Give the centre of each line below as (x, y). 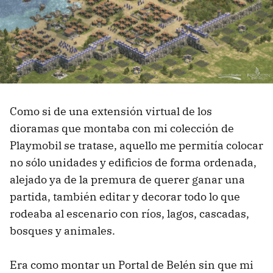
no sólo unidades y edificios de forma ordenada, (133, 163)
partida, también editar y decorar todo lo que (125, 197)
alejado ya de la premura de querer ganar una (127, 180)
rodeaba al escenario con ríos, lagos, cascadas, (129, 214)
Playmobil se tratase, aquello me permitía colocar (136, 146)
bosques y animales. (62, 231)
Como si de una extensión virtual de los (111, 112)
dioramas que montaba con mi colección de (122, 129)
